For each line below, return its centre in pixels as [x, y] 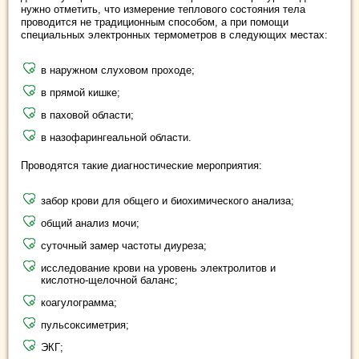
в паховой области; [87, 115]
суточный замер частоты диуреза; [124, 245]
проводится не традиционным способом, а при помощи [155, 22]
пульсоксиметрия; [85, 325]
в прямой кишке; [81, 92]
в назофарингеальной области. [116, 137]
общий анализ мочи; [90, 223]
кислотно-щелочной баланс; [109, 280]
